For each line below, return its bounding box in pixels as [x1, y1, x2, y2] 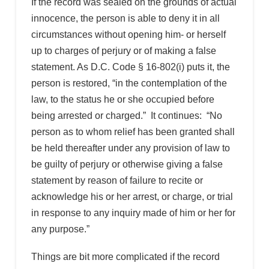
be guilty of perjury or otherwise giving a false [31, 159, 223, 169]
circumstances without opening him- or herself [31, 29, 226, 40]
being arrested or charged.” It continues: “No [31, 110, 222, 121]
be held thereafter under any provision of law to [31, 142, 230, 153]
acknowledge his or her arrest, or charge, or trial [31, 191, 233, 202]
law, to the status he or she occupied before [31, 94, 214, 104]
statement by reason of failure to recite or [31, 175, 203, 186]
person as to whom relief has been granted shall [31, 126, 235, 137]
